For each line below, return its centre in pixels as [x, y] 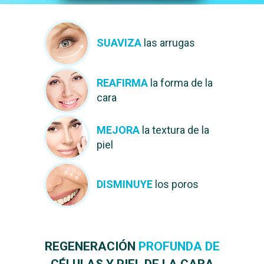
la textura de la [174, 130]
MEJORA [118, 130]
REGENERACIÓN [91, 246]
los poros [176, 184]
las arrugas [168, 43]
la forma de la [180, 83]
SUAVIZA [119, 43]
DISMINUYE [125, 184]
